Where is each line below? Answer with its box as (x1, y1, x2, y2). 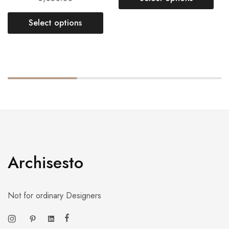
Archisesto (8, 150, 83, 174)
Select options (29, 16, 82, 29)
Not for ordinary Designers (8, 189, 101, 201)
